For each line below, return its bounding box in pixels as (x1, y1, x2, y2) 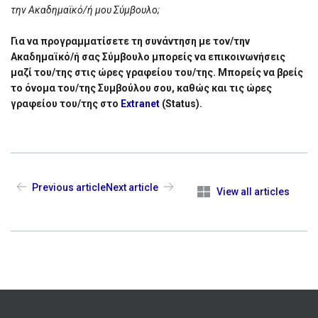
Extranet (121, 98, 160, 110)
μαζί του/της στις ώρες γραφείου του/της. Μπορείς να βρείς (11, 67, 303, 79)
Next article (106, 181, 158, 193)
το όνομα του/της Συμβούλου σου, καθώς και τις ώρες (11, 82, 272, 94)
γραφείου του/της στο (11, 98, 121, 110)
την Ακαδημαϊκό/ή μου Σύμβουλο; (11, 4, 160, 16)
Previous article (32, 181, 106, 193)
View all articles (216, 186, 290, 198)
